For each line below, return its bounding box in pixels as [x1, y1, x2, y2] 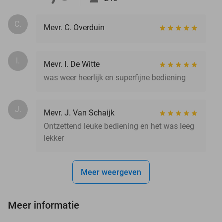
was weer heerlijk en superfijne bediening [44, 72, 186, 82]
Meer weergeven [81, 167, 141, 177]
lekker [44, 133, 64, 143]
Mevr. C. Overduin [44, 22, 105, 32]
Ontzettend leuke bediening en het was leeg [44, 121, 194, 131]
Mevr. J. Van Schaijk [44, 108, 114, 117]
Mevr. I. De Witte [44, 59, 100, 69]
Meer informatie [8, 199, 79, 211]
